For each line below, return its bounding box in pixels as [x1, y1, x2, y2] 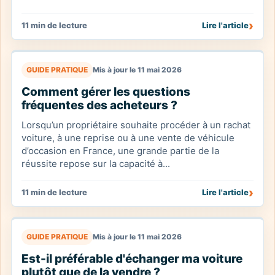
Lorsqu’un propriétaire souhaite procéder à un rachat [21, 119, 250, 131]
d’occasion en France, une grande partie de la [21, 145, 219, 157]
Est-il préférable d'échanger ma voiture [21, 252, 242, 266]
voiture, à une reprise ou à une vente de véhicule [21, 132, 234, 144]
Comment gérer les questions [21, 85, 190, 99]
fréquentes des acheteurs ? [21, 98, 177, 112]
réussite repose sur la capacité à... [21, 158, 170, 169]
